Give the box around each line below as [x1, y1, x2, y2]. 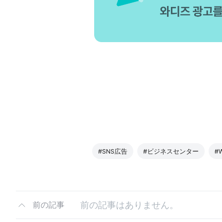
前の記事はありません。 [80, 199, 178, 210]
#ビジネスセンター [143, 147, 199, 155]
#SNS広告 [98, 147, 127, 155]
